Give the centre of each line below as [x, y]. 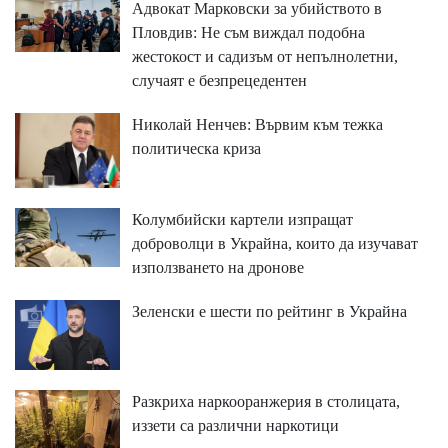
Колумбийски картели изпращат [242, 220]
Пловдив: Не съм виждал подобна [248, 33]
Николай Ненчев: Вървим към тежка [257, 125]
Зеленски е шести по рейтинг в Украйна [269, 312]
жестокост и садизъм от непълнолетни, [264, 57]
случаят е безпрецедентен [219, 81]
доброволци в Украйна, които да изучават [274, 244]
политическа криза [196, 149]
